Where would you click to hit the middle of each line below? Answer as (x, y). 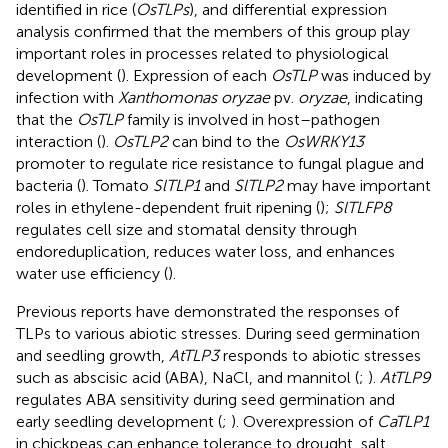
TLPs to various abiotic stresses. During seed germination (218, 333)
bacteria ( (48, 185)
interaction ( (58, 141)
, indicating (385, 97)
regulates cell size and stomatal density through (186, 229)
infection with (67, 97)
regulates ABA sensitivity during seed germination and (205, 399)
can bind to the (226, 141)
